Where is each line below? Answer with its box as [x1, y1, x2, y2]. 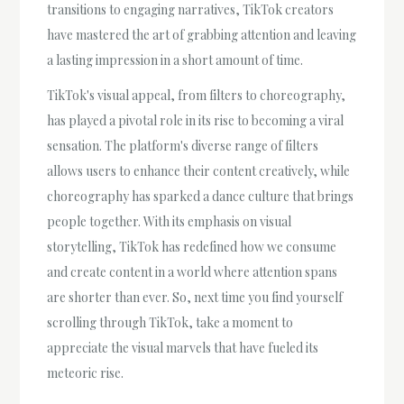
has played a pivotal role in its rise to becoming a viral [47, 112, 344, 130]
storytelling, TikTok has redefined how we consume [47, 238, 337, 256]
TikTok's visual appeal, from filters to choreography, [47, 87, 346, 105]
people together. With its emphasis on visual [47, 213, 292, 231]
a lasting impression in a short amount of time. [47, 51, 304, 69]
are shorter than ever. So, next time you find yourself [47, 289, 344, 307]
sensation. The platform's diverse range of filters [47, 137, 319, 155]
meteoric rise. [47, 364, 124, 382]
